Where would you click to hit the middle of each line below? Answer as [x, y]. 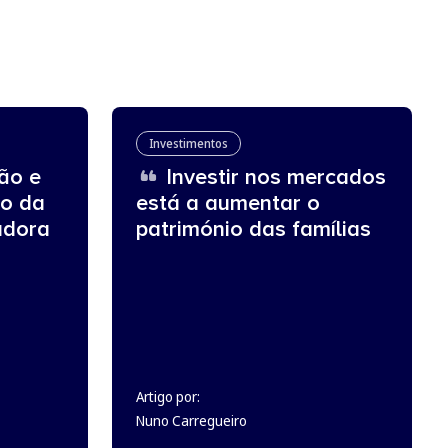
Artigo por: [168, 396]
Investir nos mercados [273, 177]
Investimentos [188, 143]
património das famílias [253, 229]
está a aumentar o [228, 203]
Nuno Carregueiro [191, 420]
